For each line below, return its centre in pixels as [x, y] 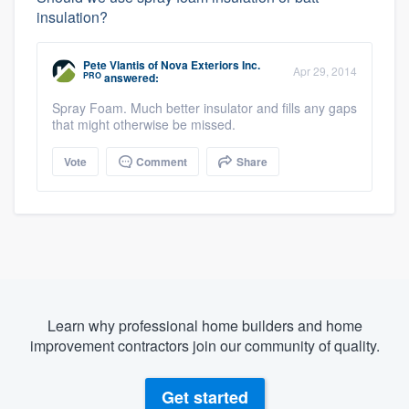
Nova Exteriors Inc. [210, 65]
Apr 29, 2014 [325, 71]
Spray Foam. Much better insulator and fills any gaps [204, 108]
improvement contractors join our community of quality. [204, 346]
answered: [130, 78]
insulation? [72, 17]
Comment [160, 162]
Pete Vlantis [114, 65]
